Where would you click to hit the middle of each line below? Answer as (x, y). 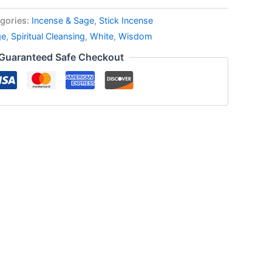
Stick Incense (126, 20)
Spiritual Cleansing (48, 36)
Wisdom (135, 36)
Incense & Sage (63, 20)
